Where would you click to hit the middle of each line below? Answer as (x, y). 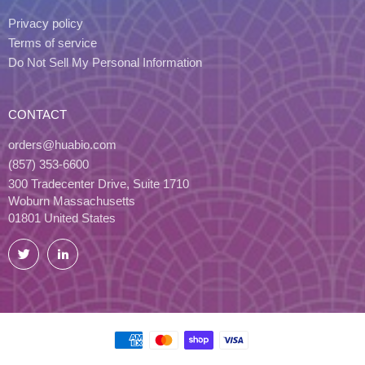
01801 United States (62, 218)
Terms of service (53, 42)
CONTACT (37, 114)
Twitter (55, 247)
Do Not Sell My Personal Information (105, 62)
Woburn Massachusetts (72, 200)
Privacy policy (46, 23)
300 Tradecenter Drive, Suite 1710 (99, 183)
